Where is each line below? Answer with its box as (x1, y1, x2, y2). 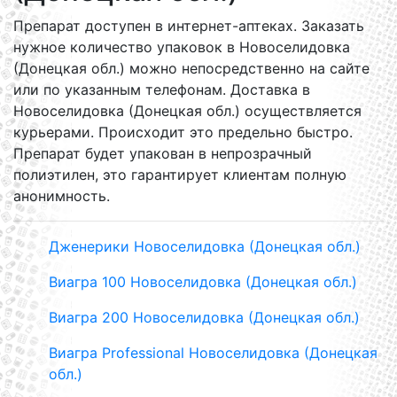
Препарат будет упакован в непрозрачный (13, 144, 312, 162)
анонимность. (13, 187, 110, 205)
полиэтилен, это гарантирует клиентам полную (13, 166, 346, 183)
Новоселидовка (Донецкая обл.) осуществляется (13, 102, 362, 120)
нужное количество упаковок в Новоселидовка (13, 38, 350, 56)
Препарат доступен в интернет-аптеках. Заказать (13, 17, 364, 35)
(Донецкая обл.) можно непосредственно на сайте (13, 59, 370, 77)
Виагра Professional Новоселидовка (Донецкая (49, 344, 378, 362)
